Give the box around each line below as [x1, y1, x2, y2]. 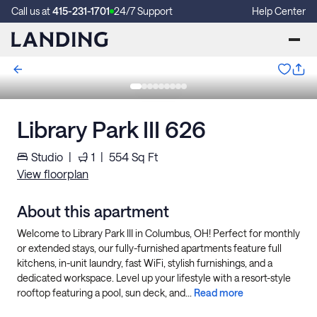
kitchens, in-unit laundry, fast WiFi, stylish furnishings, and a [17, 257, 272, 269]
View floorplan [17, 167, 88, 180]
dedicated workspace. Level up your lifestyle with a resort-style [17, 272, 291, 284]
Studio [31, 150, 63, 163]
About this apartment [17, 202, 169, 220]
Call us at [11, 5, 52, 17]
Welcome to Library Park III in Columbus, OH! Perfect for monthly [17, 227, 300, 239]
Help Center [252, 5, 306, 17]
